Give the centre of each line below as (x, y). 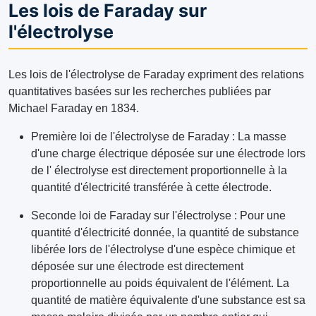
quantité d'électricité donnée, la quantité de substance (165, 233)
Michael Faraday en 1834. (74, 109)
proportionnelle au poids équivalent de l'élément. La (160, 284)
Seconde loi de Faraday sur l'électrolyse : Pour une (158, 216)
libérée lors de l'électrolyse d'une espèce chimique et (163, 250)
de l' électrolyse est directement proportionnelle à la (159, 171)
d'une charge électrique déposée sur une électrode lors (168, 154)
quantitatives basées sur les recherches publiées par (140, 92)
